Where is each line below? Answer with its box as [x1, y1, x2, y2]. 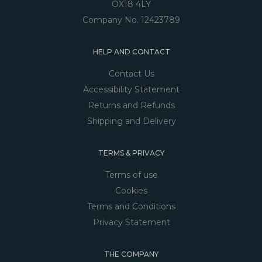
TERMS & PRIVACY [98, 148, 164, 157]
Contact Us [108, 68, 154, 79]
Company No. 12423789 [82, 14, 180, 25]
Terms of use [105, 169, 158, 180]
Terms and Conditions [87, 201, 175, 212]
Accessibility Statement [83, 84, 180, 95]
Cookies [115, 185, 147, 196]
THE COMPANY [104, 249, 158, 258]
